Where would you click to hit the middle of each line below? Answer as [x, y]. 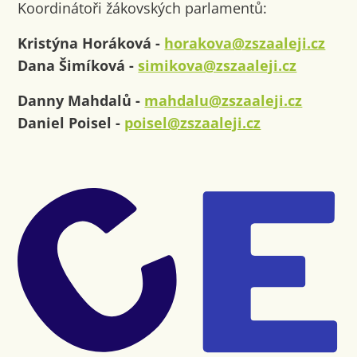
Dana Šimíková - [78, 65]
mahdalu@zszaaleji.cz [224, 100]
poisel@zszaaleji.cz [193, 122]
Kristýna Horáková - [91, 43]
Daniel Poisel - [71, 122]
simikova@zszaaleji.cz [218, 65]
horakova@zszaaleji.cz [245, 43]
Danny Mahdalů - [81, 100]
